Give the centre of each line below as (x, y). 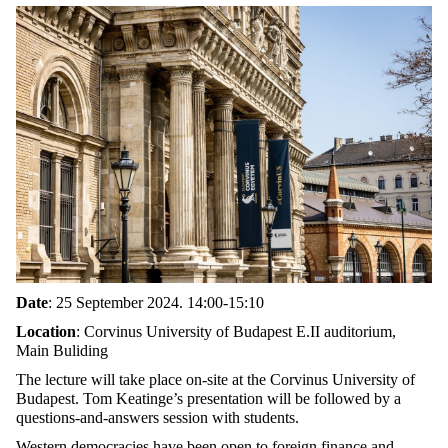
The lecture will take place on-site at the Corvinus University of (215, 379)
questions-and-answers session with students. (157, 417)
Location (46, 331)
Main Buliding (62, 350)
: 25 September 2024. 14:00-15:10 (156, 302)
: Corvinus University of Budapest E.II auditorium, (236, 331)
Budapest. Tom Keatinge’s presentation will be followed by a (208, 398)
